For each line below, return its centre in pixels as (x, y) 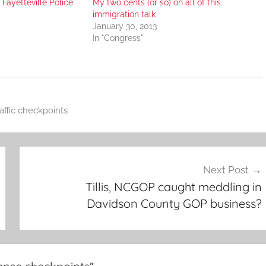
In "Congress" (118, 38)
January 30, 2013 (124, 26)
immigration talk (124, 14)
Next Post (226, 170)
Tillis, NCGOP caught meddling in (173, 187)
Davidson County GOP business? (174, 204)
